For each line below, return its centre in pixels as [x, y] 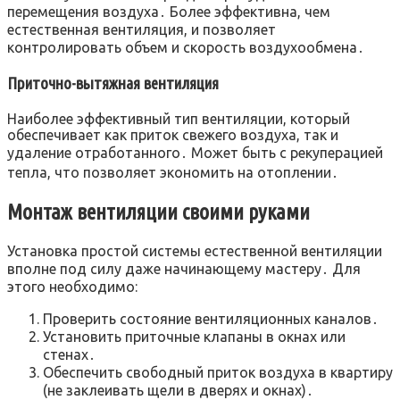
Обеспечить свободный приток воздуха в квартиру [218, 372]
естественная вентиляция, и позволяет [142, 30]
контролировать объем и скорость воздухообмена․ [186, 48]
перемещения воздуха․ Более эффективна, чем [169, 12]
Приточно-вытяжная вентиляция [113, 84]
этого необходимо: [72, 286]
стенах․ [69, 354]
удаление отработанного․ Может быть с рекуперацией [195, 152]
